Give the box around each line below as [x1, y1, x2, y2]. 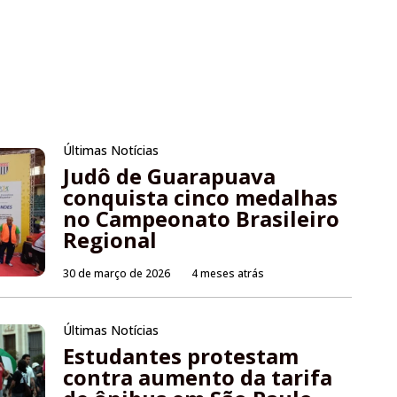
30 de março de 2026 [63, 266, 171, 282]
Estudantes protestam [63, 341, 300, 371]
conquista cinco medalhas [63, 183, 339, 213]
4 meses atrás [191, 266, 265, 282]
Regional [63, 225, 158, 255]
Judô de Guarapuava [63, 161, 276, 191]
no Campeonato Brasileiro [63, 204, 340, 234]
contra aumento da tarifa [63, 362, 333, 393]
